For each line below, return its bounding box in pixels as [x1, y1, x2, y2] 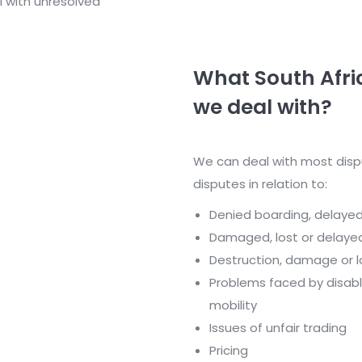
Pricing [209, 341, 248, 359]
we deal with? [193, 92, 332, 121]
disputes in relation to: [193, 175, 327, 192]
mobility [209, 296, 257, 314]
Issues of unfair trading [209, 318, 347, 336]
